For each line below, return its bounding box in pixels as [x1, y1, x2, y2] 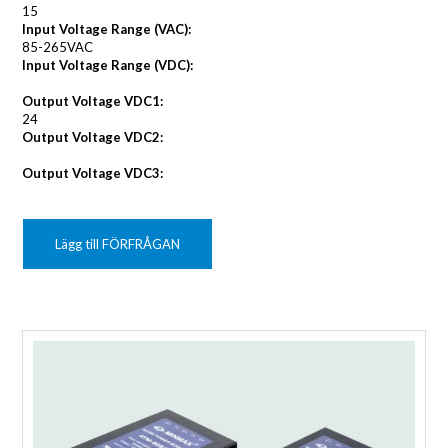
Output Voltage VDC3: [22, 165, 164, 182]
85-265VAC [22, 39, 94, 56]
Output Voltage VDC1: [22, 93, 164, 110]
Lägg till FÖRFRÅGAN [55, 236, 181, 253]
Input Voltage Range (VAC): [22, 21, 192, 38]
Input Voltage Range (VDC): [22, 57, 194, 74]
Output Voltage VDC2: [22, 129, 164, 146]
